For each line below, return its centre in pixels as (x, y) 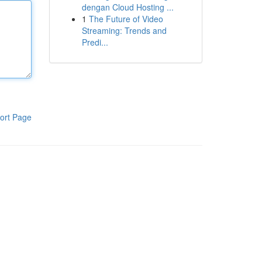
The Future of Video (126, 19)
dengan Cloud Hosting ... (127, 7)
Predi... (95, 42)
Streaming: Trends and (124, 30)
